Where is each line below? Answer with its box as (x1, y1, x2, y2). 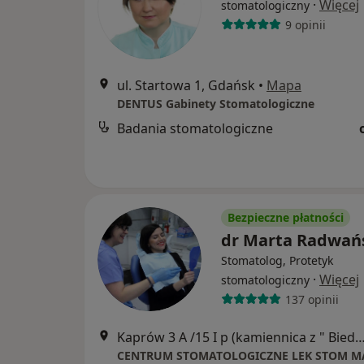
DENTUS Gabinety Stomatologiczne (117, 96, 314, 111)
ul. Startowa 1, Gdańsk (117, 76, 255, 94)
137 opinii (284, 291, 339, 307)
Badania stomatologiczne (117, 119, 273, 137)
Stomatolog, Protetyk (221, 253, 333, 268)
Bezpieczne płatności (227, 210, 344, 225)
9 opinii (284, 16, 326, 32)
